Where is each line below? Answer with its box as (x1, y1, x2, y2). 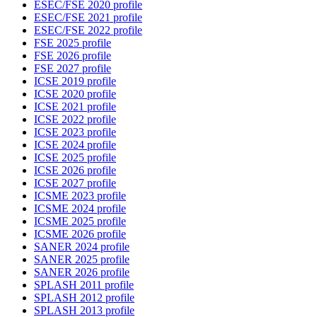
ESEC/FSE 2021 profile (34, 11, 142, 24)
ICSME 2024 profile (34, 202, 126, 215)
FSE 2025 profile (34, 37, 111, 50)
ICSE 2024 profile (34, 139, 116, 151)
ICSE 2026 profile (34, 164, 116, 177)
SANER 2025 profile (34, 253, 129, 266)
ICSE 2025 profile (34, 151, 116, 164)
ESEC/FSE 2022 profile (34, 24, 142, 37)
